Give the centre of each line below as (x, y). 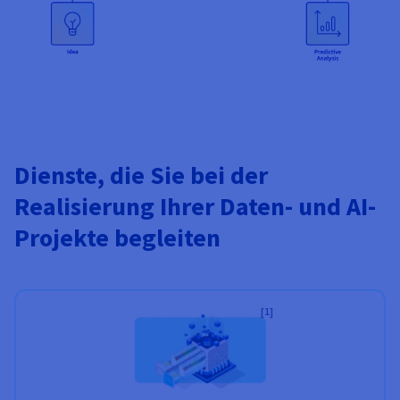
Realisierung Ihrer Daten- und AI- (195, 207)
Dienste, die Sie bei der (141, 175)
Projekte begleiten (117, 238)
